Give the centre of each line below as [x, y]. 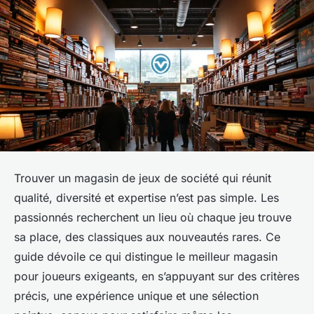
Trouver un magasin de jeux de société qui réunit [143, 178]
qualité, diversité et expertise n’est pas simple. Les [146, 197]
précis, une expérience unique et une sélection [136, 295]
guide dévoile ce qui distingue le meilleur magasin [146, 256]
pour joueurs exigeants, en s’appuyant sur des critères [157, 276]
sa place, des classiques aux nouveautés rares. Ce [147, 237]
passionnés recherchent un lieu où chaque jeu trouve [153, 217]
